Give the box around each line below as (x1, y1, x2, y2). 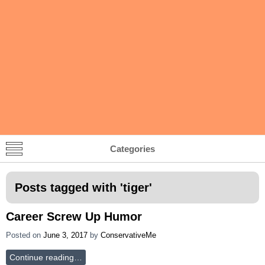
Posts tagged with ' (15, 180, 123, 194)
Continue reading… (9, 252, 82, 262)
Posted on (6, 230, 43, 240)
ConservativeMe (101, 230, 156, 240)
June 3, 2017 (43, 230, 88, 240)
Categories (110, 143, 155, 154)
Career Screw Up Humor (6, 209, 142, 223)
